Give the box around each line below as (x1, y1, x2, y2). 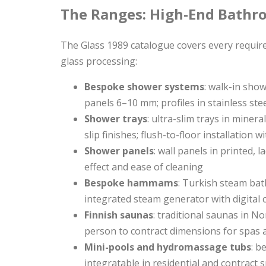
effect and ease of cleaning (84, 160, 203, 174)
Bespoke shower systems (84, 80, 204, 94)
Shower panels (84, 144, 154, 158)
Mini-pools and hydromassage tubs (84, 240, 251, 254)
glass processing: (61, 55, 137, 68)
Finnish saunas (84, 208, 153, 222)
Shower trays (84, 112, 147, 126)
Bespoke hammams (84, 176, 178, 190)
